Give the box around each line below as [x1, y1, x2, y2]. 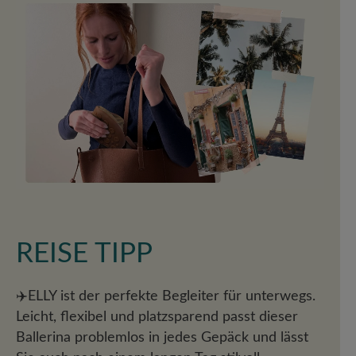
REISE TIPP [16, 240, 153, 269]
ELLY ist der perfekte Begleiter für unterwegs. [28, 289, 315, 304]
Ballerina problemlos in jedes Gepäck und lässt [16, 331, 308, 345]
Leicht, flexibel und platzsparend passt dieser [16, 310, 298, 324]
